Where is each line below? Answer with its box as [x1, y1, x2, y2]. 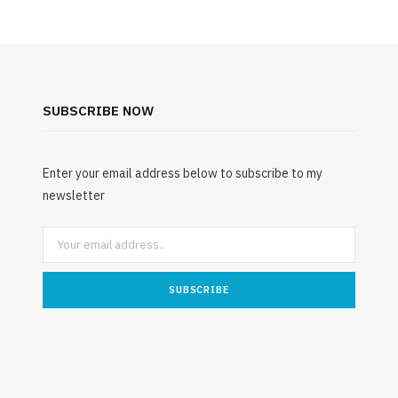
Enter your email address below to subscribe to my [42, 165, 322, 182]
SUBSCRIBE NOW [42, 102, 154, 120]
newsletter [42, 187, 105, 204]
